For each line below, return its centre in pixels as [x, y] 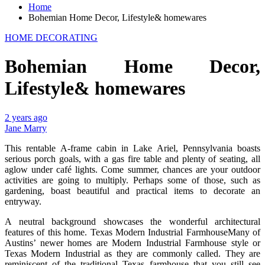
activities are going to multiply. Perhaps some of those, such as [132, 180]
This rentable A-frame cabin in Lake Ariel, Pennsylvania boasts [132, 148]
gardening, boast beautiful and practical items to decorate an [132, 190]
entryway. [23, 201]
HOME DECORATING [51, 37]
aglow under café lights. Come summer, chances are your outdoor [132, 169]
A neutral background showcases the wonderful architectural [132, 221]
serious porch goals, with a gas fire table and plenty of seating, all [132, 159]
